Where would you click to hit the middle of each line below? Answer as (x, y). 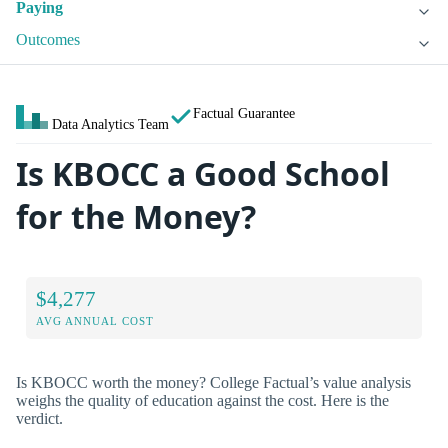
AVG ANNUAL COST (95, 320)
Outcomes (48, 40)
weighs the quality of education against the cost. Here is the (202, 400)
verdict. (39, 418)
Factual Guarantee (244, 113)
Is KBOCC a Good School (203, 174)
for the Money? (136, 217)
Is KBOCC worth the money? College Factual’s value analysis (213, 382)
